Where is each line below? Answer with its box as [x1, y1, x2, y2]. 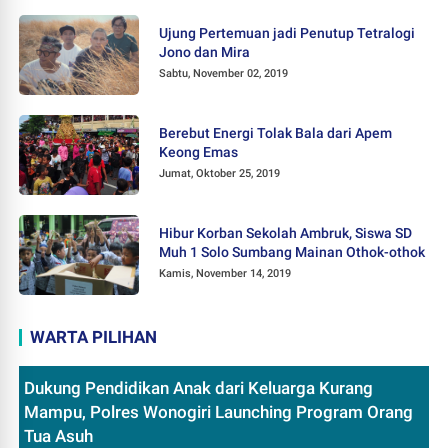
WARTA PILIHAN [30, 326, 158, 347]
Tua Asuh [24, 425, 94, 446]
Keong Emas [159, 143, 239, 160]
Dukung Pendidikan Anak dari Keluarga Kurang [24, 377, 374, 398]
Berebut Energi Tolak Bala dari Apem [159, 124, 393, 141]
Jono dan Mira [159, 43, 251, 60]
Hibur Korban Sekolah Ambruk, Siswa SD [159, 224, 413, 241]
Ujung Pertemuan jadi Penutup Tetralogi [159, 24, 416, 41]
